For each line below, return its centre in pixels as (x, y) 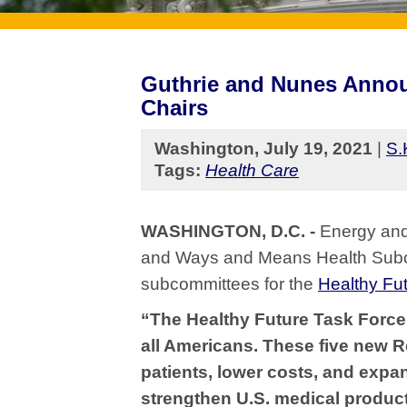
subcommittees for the (229, 284)
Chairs (174, 108)
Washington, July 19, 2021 (266, 149)
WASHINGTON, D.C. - (230, 231)
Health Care (252, 170)
